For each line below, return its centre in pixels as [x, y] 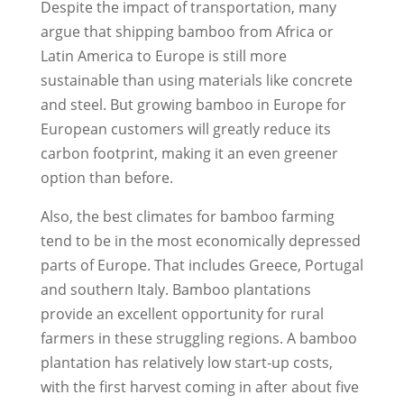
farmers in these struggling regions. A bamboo [198, 338]
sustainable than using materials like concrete [196, 80]
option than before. [106, 177]
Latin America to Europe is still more [163, 55]
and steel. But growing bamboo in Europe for [193, 104]
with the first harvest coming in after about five [199, 386]
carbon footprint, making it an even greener [189, 153]
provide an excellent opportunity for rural [182, 313]
